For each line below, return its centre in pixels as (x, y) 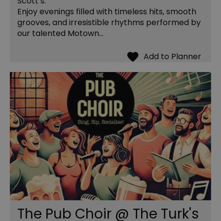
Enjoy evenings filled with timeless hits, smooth (107, 12)
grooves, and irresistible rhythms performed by (109, 23)
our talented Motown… (60, 34)
